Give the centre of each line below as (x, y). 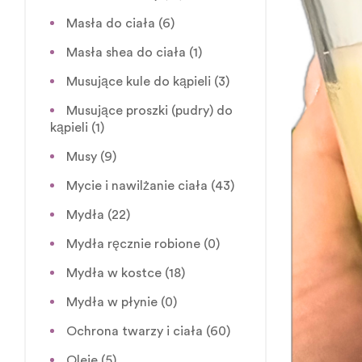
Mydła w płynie (112, 302)
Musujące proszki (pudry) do (149, 110)
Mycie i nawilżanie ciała (137, 185)
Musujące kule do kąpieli (139, 81)
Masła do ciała (111, 23)
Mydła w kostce (114, 273)
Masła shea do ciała (126, 52)
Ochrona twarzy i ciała (135, 331)
